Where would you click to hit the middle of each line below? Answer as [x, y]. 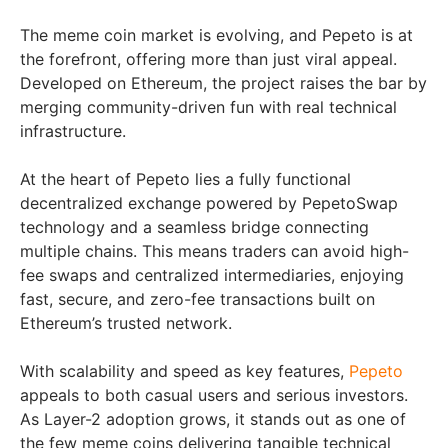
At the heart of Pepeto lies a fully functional [185, 178]
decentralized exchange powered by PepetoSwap [209, 202]
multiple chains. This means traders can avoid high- [214, 250]
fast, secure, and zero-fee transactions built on [197, 298]
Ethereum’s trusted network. [126, 322]
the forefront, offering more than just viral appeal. [208, 58]
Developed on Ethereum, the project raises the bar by [223, 82]
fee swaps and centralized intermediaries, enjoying [212, 274]
